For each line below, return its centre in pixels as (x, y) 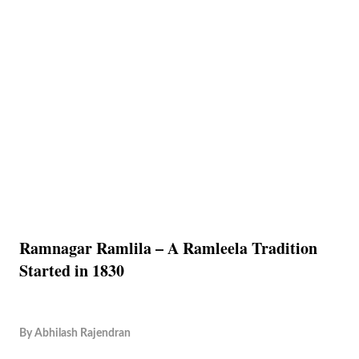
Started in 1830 (72, 270)
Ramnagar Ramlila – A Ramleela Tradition (168, 248)
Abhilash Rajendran (83, 333)
